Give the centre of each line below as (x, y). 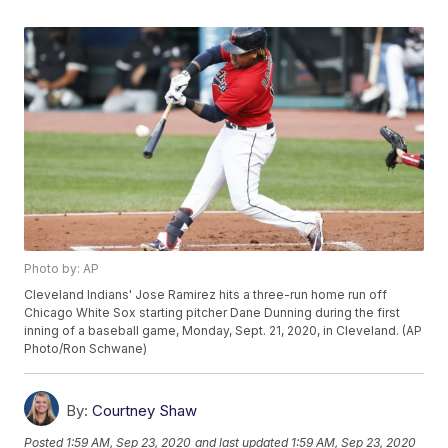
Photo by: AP (62, 269)
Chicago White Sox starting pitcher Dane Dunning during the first (212, 313)
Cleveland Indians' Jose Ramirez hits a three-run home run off (206, 295)
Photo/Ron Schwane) (86, 349)
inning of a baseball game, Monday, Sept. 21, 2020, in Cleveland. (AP (223, 331)
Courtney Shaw (145, 411)
